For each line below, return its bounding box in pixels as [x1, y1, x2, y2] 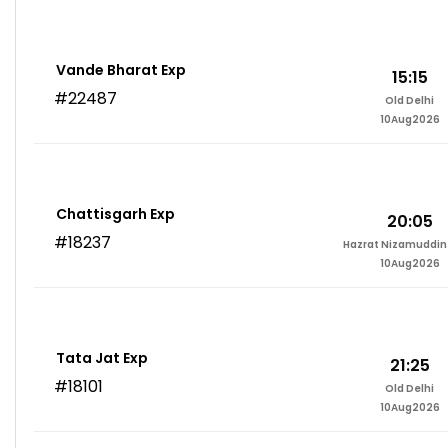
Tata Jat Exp [56, 348, 148, 369]
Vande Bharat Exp [56, 60, 186, 81]
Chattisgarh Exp [56, 204, 175, 225]
